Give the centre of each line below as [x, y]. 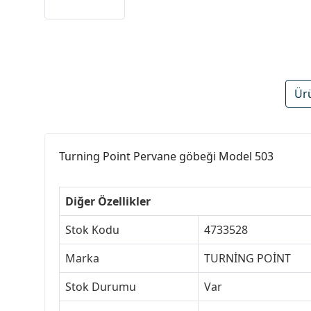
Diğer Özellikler [108, 202]
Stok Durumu [101, 287]
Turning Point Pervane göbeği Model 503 [166, 157]
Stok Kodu [92, 230]
